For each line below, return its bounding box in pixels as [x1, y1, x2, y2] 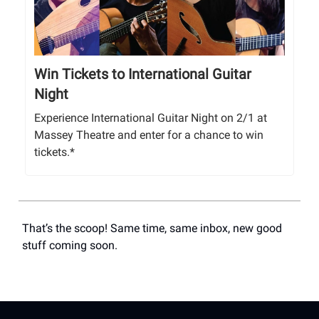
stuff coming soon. [22, 238, 117, 252]
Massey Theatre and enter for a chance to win [34, 127, 263, 142]
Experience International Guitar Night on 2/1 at [34, 110, 267, 125]
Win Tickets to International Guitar [34, 65, 251, 83]
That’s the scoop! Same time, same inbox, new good [22, 221, 282, 235]
